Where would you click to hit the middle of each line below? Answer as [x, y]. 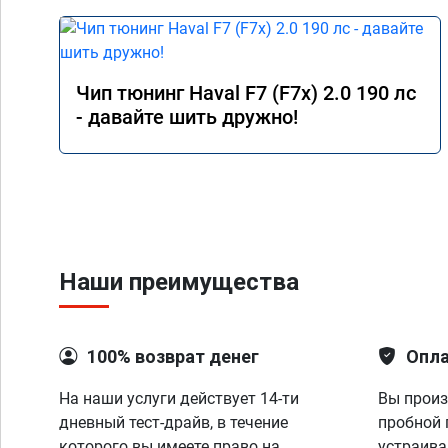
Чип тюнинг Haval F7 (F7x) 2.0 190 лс [246, 93]
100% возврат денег [173, 356]
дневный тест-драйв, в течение [173, 422]
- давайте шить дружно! [187, 117]
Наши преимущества [179, 282]
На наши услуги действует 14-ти [179, 398]
